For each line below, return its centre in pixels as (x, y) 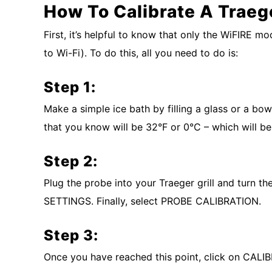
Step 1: (70, 87)
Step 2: (71, 161)
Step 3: (71, 235)
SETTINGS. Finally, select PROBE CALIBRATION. (152, 201)
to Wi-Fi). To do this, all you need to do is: (141, 53)
